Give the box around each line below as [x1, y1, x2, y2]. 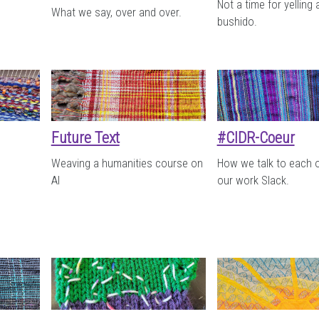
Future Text [51, 129, 120, 147]
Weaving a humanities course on [51, 157, 203, 171]
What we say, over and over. [51, 5, 182, 19]
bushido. [216, 14, 257, 28]
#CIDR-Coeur [216, 129, 295, 147]
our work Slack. [216, 174, 289, 188]
